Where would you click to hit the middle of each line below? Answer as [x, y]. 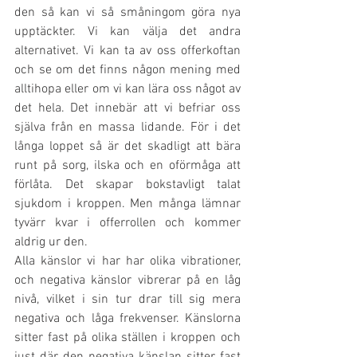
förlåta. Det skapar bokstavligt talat [127, 185]
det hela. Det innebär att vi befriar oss [127, 108]
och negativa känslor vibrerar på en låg [127, 280]
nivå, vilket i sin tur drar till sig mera [127, 300]
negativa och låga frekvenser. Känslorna [127, 319]
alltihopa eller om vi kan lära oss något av [127, 89]
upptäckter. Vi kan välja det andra [127, 32]
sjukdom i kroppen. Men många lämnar [127, 204]
